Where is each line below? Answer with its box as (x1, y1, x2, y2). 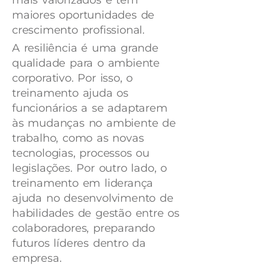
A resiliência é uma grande (12, 41, 159, 55)
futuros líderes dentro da (12, 236, 147, 250)
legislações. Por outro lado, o (12, 161, 168, 175)
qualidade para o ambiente (12, 56, 160, 70)
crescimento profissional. (12, 23, 145, 37)
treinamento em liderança (12, 176, 154, 190)
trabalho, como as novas (12, 131, 144, 145)
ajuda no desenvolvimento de (12, 191, 174, 205)
